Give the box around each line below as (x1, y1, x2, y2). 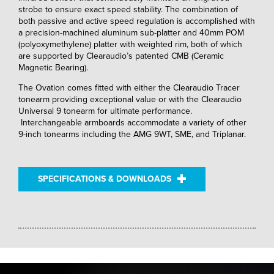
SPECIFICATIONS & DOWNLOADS (38, 174, 171, 185)
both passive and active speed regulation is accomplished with (18, 16, 255, 27)
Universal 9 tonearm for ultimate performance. (18, 106, 192, 117)
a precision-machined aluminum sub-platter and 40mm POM (18, 28, 244, 39)
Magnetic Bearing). (18, 62, 91, 73)
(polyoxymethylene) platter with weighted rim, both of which (18, 39, 242, 50)
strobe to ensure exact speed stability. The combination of (18, 4, 238, 15)
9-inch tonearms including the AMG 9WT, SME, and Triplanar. (18, 129, 246, 140)
